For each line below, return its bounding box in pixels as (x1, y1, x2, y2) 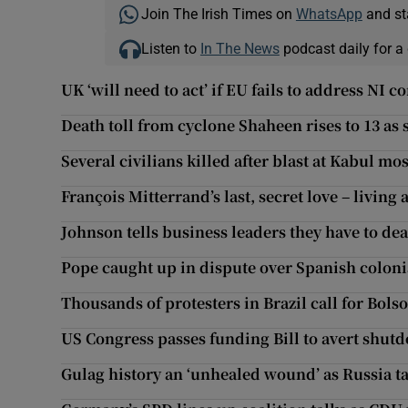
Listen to (140, 41, 200, 56)
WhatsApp (295, 6, 362, 22)
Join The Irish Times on (140, 6, 296, 22)
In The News (199, 41, 280, 56)
